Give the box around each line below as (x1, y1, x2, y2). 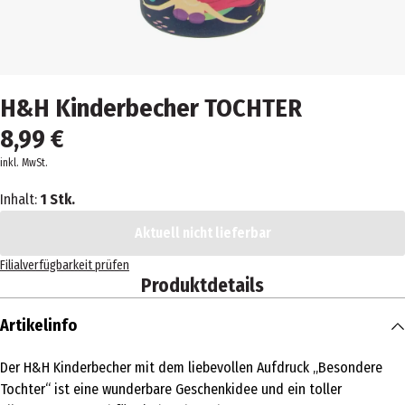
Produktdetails (141, 274, 264, 297)
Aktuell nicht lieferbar (134, 224, 271, 241)
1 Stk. (41, 191, 75, 208)
